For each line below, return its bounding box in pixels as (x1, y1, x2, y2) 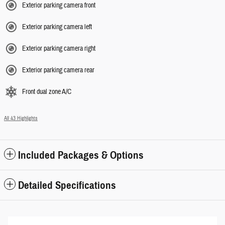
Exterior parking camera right (22, 44, 95, 54)
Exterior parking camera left (22, 23, 92, 32)
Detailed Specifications (18, 179, 116, 192)
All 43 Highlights (4, 115, 38, 122)
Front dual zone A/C (22, 87, 71, 97)
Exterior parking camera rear (22, 66, 94, 75)
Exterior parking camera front (22, 1, 95, 11)
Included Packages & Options (18, 149, 144, 162)
